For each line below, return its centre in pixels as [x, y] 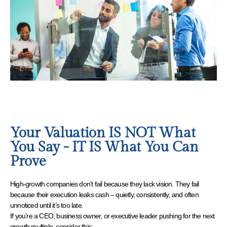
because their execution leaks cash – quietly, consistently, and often [104, 194]
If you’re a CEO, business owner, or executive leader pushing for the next [112, 216]
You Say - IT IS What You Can [104, 147]
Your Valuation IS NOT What [103, 133]
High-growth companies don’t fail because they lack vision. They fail [105, 184]
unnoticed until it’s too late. [48, 205]
